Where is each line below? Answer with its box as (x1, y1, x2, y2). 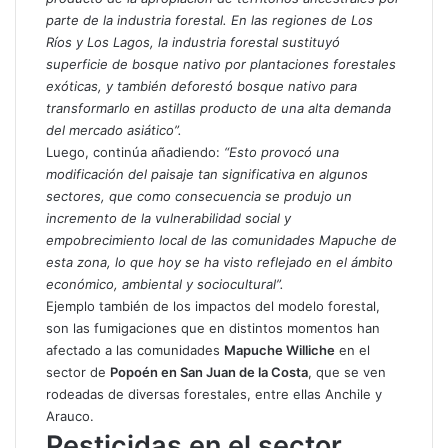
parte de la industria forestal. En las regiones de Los (46, 12, 373, 28)
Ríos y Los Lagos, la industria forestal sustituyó (46, 34, 340, 50)
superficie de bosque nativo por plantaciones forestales (46, 56, 396, 72)
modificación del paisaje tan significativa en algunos (46, 166, 368, 182)
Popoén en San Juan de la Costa (110, 364, 308, 380)
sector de (46, 364, 110, 380)
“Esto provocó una (220, 144, 339, 160)
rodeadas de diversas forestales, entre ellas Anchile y (46, 386, 382, 402)
